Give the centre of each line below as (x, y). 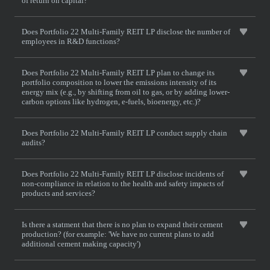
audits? (33, 143)
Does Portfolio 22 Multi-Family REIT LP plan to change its (118, 73)
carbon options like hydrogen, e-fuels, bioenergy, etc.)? (111, 102)
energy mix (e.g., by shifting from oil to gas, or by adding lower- (126, 92)
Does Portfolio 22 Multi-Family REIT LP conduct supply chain (124, 133)
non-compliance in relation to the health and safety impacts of (123, 184)
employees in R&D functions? (71, 41)
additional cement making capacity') (81, 244)
